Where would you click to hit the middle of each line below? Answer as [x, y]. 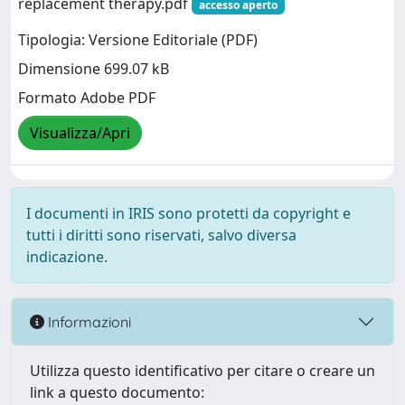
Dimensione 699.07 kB [94, 69]
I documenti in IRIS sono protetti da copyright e [188, 213]
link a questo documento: [117, 392]
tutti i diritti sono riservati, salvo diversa [161, 235]
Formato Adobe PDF [87, 98]
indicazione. [67, 257]
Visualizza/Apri [80, 133]
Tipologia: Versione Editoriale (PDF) [138, 40]
